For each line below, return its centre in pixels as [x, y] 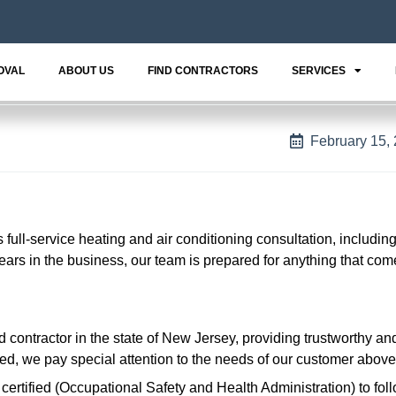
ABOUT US [86, 71]
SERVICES [318, 71]
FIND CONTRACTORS [202, 71]
